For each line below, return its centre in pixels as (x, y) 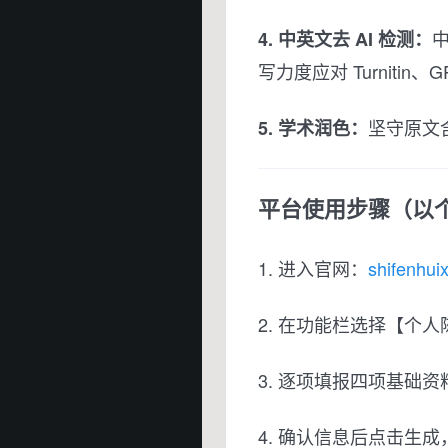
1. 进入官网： (313, 267)
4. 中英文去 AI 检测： (345, 38)
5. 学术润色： (313, 127)
